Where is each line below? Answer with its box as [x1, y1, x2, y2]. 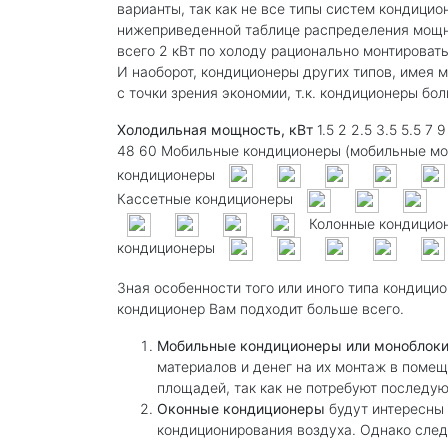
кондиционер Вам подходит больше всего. [117, 299, 404, 317]
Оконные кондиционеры [157, 399, 325, 417]
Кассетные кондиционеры [117, 190, 297, 208]
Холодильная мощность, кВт [117, 121, 313, 138]
